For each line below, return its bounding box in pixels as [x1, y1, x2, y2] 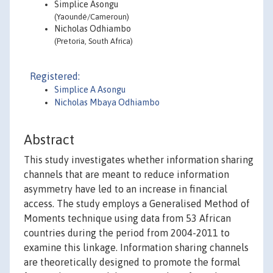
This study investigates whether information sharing [24, 154, 253, 166]
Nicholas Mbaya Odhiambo [54, 97, 160, 107]
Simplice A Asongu [54, 85, 126, 94]
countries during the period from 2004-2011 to [24, 227, 230, 239]
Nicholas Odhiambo [54, 24, 131, 34]
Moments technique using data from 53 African [24, 213, 231, 224]
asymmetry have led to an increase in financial [24, 183, 227, 195]
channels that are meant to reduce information [24, 169, 229, 180]
